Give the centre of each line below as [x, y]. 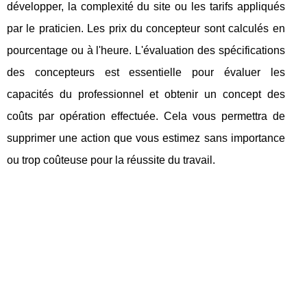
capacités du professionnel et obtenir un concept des [146, 94]
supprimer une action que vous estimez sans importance [146, 138]
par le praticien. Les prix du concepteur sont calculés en [146, 28]
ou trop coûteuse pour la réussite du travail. [111, 160]
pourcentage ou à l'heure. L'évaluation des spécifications [146, 50]
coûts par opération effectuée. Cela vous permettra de [146, 116]
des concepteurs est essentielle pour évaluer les [146, 72]
